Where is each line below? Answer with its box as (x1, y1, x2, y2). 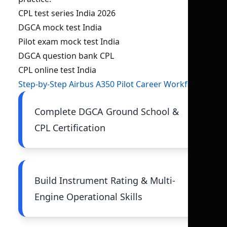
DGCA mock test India (18, 22, 102, 33)
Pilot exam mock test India (18, 36, 120, 47)
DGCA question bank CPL (18, 50, 114, 61)
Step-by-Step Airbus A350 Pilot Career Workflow (18, 79, 201, 90)
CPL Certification (34, 122, 105, 134)
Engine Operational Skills (34, 191, 142, 203)
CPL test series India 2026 (18, 8, 116, 19)
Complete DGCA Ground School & (34, 105, 179, 118)
